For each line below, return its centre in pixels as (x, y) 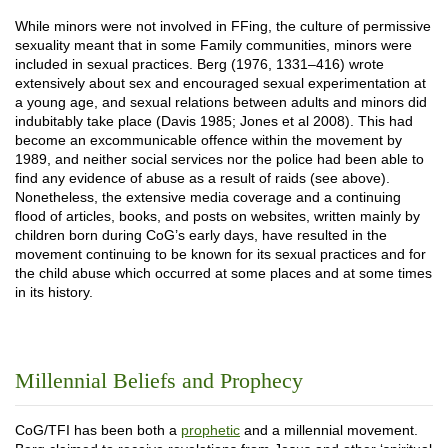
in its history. (54, 292)
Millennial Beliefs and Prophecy (159, 380)
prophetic (210, 430)
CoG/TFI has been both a (98, 430)
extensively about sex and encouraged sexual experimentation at (220, 83)
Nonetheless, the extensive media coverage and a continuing (208, 197)
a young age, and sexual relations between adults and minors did (221, 102)
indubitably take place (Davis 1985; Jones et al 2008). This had (214, 121)
